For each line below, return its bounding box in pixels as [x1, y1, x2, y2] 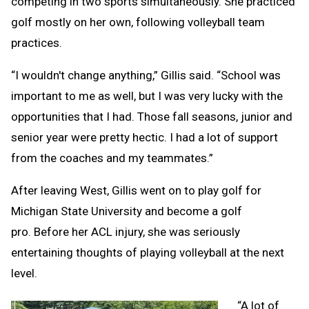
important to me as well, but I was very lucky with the [11, 89, 283, 103]
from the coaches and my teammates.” [11, 151, 213, 166]
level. [11, 266, 37, 281]
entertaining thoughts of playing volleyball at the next [11, 246, 284, 260]
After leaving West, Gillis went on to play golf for [11, 183, 261, 198]
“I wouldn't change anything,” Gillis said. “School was [11, 68, 281, 83]
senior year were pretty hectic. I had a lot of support [11, 130, 278, 145]
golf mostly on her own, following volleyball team [11, 15, 265, 30]
